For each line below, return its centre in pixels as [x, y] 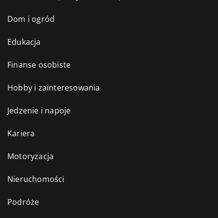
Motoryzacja [31, 156]
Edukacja [24, 42]
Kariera [21, 134]
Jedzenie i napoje [39, 111]
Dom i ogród [31, 19]
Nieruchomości [36, 179]
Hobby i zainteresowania [54, 88]
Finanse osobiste [39, 65]
